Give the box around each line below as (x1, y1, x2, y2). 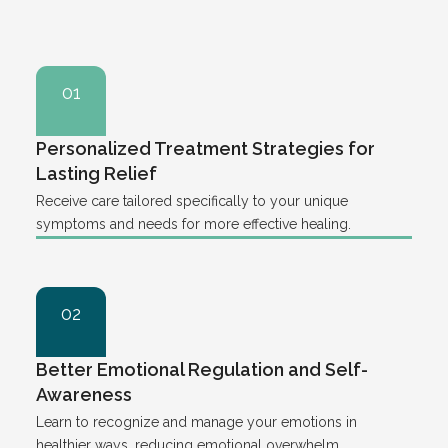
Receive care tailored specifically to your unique (36, 192, 348, 209)
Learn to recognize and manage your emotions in (36, 413, 357, 430)
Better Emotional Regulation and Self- (36, 358, 368, 380)
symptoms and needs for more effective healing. (36, 215, 351, 232)
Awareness (36, 383, 132, 405)
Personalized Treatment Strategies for (36, 137, 375, 159)
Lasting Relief (36, 162, 157, 184)
